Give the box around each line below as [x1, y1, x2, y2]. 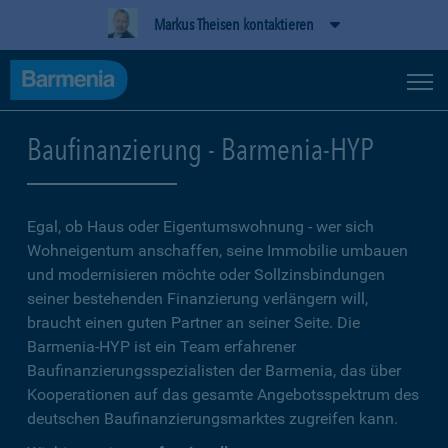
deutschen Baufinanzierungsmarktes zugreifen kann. [27, 409, 398, 428]
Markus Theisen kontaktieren [154, 15, 314, 34]
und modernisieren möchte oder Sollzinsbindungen [27, 265, 385, 284]
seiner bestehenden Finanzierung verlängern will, [27, 289, 368, 308]
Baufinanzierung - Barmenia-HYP [27, 131, 374, 167]
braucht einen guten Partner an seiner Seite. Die [27, 313, 360, 332]
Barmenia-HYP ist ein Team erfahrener [27, 337, 296, 356]
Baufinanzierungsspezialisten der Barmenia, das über [27, 361, 401, 380]
